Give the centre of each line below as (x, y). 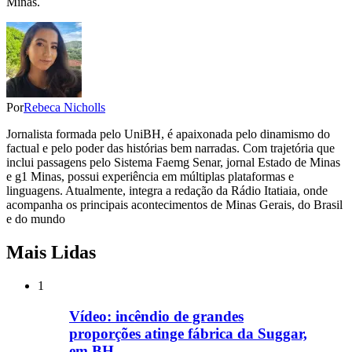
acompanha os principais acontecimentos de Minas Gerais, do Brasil (174, 205)
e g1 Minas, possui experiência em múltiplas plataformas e (150, 177)
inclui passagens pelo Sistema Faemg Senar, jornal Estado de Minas (173, 163)
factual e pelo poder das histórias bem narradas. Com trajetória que (170, 148)
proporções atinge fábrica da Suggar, (188, 333)
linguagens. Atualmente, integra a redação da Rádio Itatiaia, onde (167, 191)
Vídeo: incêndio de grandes (156, 316)
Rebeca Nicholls (64, 108)
